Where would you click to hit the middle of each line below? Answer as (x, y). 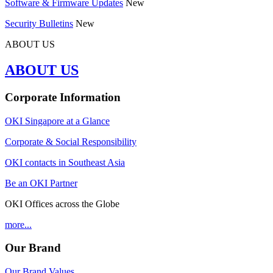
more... (18, 224)
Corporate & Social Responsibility (71, 141)
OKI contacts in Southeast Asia (65, 162)
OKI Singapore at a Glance (57, 121)
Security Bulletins (39, 24)
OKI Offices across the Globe (62, 204)
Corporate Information (63, 97)
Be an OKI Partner (41, 183)
